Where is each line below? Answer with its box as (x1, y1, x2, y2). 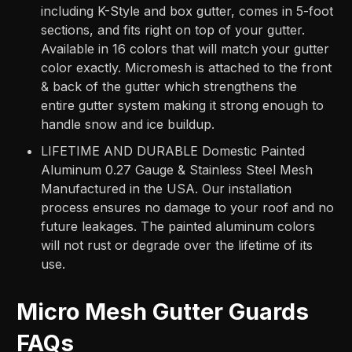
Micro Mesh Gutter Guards (16, 298, 310, 326)
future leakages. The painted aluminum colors (41, 218, 316, 235)
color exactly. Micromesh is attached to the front (41, 60, 332, 76)
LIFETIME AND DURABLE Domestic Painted (41, 143, 306, 159)
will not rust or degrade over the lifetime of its (41, 237, 313, 254)
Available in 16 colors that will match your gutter (41, 41, 330, 57)
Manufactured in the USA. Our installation (41, 181, 292, 197)
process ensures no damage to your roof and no (41, 200, 335, 216)
